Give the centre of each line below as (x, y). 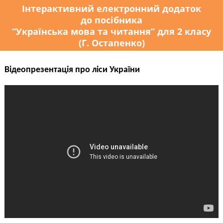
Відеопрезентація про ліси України (72, 70)
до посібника (111, 19)
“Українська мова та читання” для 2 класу (111, 31)
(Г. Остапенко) (111, 42)
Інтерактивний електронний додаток (111, 8)
